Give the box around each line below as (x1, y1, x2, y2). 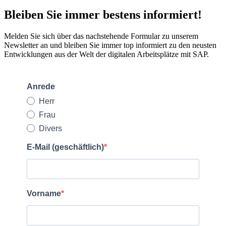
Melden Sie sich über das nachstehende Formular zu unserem (4, 31, 198, 40)
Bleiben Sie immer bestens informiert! (4, 8, 202, 21)
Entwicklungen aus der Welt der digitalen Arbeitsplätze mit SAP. (4, 49, 209, 59)
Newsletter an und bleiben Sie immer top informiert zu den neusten (4, 40, 216, 49)
